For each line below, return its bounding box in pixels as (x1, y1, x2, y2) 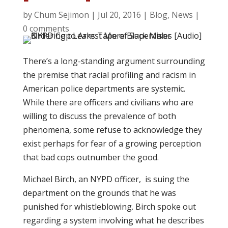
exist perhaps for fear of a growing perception (22, 138, 201, 149)
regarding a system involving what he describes (22, 215, 204, 226)
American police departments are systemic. (22, 83, 185, 94)
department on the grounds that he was (22, 187, 176, 198)
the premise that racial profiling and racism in (22, 69, 196, 80)
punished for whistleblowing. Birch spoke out (22, 201, 196, 212)
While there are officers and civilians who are (22, 97, 193, 108)
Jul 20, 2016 (97, 9, 141, 20)
